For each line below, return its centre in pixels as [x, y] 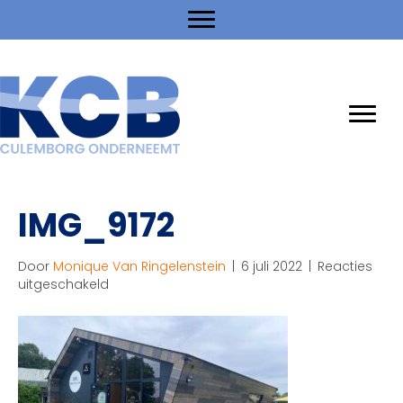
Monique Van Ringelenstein [139, 266]
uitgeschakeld [63, 284]
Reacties [345, 266]
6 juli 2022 [272, 266]
